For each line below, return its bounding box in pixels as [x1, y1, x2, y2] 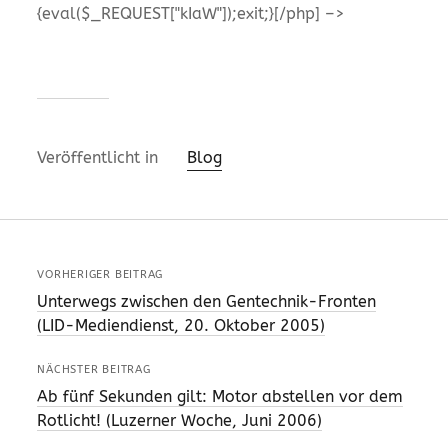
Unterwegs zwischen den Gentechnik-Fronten [37, 291, 377, 311]
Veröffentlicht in [37, 147, 164, 167]
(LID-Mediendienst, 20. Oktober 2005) [37, 315, 326, 335]
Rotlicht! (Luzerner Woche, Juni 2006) [37, 410, 323, 430]
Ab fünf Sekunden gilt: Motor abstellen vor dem [37, 386, 404, 406]
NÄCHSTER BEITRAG [37, 362, 151, 376]
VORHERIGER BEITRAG [37, 267, 164, 281]
